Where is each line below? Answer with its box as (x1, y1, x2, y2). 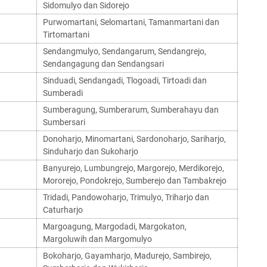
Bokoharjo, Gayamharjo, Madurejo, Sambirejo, (43, 251, 212, 260)
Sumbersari (43, 117, 85, 127)
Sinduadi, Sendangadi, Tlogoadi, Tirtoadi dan (43, 76, 207, 85)
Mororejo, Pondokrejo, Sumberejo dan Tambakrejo (43, 176, 226, 185)
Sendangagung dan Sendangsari (43, 59, 164, 69)
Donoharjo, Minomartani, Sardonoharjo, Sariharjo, (43, 134, 226, 144)
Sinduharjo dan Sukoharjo (43, 147, 138, 156)
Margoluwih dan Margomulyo (43, 234, 152, 244)
